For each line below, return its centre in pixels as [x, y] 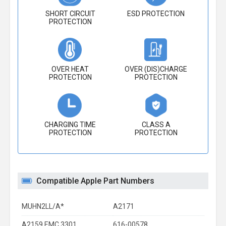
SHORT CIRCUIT [70, 14]
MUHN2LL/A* [43, 206]
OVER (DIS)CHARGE [156, 69]
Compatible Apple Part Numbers [95, 181]
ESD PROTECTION [156, 14]
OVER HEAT [70, 69]
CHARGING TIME [70, 125]
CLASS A [156, 125]
